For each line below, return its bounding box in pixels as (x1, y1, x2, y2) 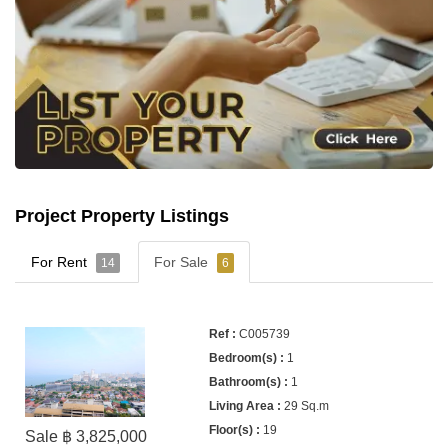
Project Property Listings (15, 206, 229, 227)
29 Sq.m (284, 399, 330, 414)
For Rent (31, 254, 91, 271)
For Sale (154, 254, 212, 271)
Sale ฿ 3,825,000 (25, 428, 147, 446)
